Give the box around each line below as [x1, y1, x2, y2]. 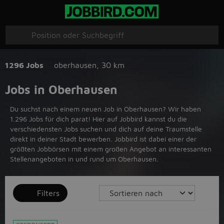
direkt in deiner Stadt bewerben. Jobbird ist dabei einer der [10, 134, 196, 143]
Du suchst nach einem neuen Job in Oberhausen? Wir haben [10, 104, 201, 113]
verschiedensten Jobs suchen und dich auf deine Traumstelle [10, 124, 202, 133]
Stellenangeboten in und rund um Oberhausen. [10, 154, 158, 163]
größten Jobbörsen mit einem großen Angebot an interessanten [10, 144, 211, 153]
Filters [37, 188, 59, 197]
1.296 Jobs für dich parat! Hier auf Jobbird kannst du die [10, 114, 187, 123]
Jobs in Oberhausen [5, 82, 117, 96]
